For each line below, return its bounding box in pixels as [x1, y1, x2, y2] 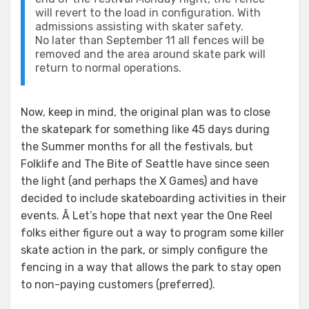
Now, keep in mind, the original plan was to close [21, 106, 270, 119]
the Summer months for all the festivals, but [21, 140, 253, 153]
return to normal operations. [35, 61, 181, 74]
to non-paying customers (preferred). [21, 278, 215, 291]
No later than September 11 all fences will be [35, 34, 264, 47]
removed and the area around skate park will [35, 48, 266, 61]
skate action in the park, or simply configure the [21, 243, 268, 257]
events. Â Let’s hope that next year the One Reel [21, 209, 272, 222]
